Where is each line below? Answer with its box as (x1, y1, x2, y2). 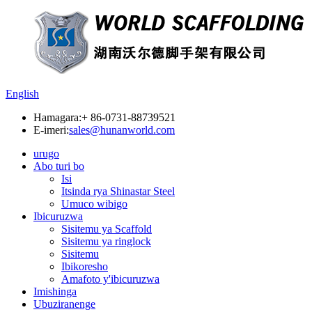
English (6, 88, 39, 100)
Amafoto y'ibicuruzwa (61, 273, 159, 285)
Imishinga (33, 286, 77, 297)
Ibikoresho (61, 260, 108, 272)
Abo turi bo (33, 160, 84, 172)
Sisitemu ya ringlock (61, 235, 151, 247)
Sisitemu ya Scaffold (61, 223, 152, 235)
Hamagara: (33, 111, 81, 123)
